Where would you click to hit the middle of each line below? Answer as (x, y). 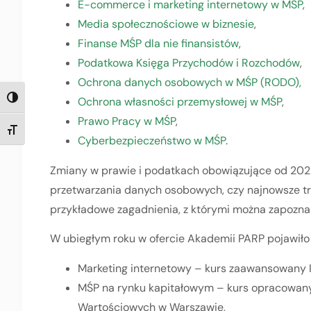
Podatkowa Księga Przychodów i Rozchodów (189, 63)
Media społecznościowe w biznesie (166, 24)
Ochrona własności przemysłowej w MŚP (180, 102)
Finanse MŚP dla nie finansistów (158, 44)
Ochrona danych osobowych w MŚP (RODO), (190, 83)
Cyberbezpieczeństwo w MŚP (152, 141)
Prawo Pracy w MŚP (127, 121)
